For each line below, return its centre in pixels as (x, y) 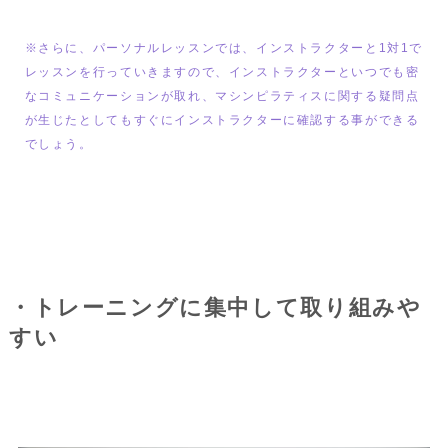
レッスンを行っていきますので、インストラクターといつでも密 (222, 71)
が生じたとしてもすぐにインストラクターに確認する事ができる (222, 119)
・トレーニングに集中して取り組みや (215, 308)
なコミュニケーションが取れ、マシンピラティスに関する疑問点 (222, 95)
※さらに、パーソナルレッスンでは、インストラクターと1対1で (224, 47)
